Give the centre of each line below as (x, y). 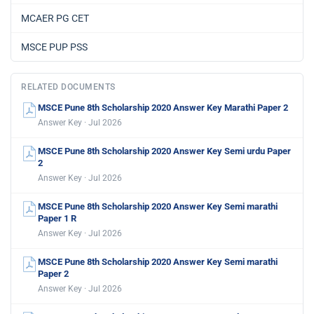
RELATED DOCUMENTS (68, 87)
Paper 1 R (57, 218)
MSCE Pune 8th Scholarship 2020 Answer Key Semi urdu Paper (164, 151)
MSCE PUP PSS (54, 47)
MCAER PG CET (55, 18)
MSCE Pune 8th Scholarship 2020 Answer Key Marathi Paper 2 (163, 108)
